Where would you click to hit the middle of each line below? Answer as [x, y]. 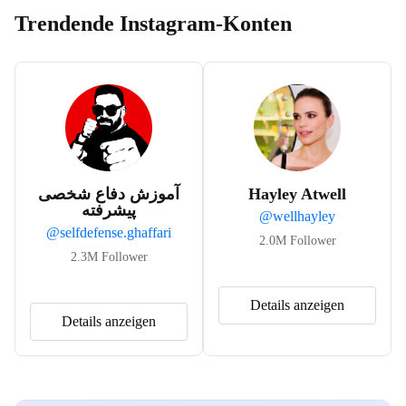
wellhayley [304, 216]
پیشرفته [109, 210]
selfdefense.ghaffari [116, 232]
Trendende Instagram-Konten [153, 24]
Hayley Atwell [297, 194]
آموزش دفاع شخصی [109, 194]
